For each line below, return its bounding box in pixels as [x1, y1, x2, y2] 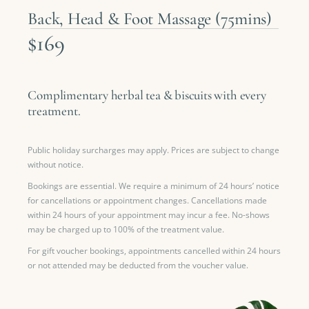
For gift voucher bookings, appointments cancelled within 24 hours [28, 245, 281, 257]
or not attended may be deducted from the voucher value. [28, 259, 249, 272]
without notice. [28, 159, 84, 171]
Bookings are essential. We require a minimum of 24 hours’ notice [28, 180, 280, 192]
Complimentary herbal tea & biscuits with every [28, 87, 266, 103]
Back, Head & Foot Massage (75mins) [28, 8, 272, 30]
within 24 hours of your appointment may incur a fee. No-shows [28, 209, 270, 221]
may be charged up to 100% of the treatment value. [28, 223, 225, 236]
